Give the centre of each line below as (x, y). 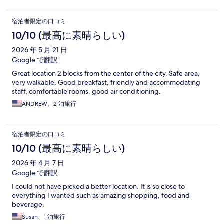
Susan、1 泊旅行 (44, 217)
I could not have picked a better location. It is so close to (98, 186)
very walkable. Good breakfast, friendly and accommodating (106, 82)
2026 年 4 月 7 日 (38, 163)
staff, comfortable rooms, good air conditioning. (86, 91)
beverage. (28, 204)
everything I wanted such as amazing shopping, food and (101, 195)
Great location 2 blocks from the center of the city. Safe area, (106, 73)
